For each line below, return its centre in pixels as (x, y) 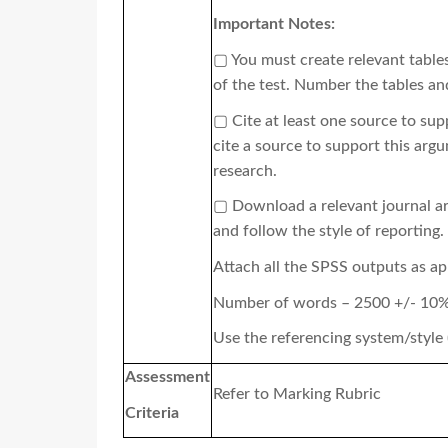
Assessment (167, 377)
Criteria (152, 412)
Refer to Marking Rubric (297, 394)
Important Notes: (274, 24)
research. (245, 170)
